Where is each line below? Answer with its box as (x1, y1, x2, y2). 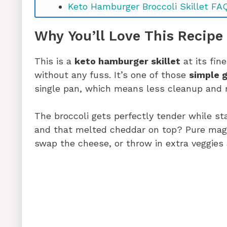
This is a (34, 55, 74, 66)
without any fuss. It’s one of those (34, 69, 189, 80)
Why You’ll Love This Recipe (34, 27, 223, 44)
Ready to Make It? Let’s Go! (68, 14, 190, 25)
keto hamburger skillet (74, 55, 180, 66)
